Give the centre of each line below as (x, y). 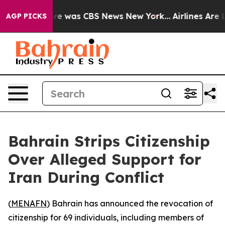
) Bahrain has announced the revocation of (130, 203)
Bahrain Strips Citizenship (109, 141)
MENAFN (29, 203)
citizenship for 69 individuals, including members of (106, 217)
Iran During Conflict (86, 177)
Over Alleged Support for (105, 159)
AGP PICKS (26, 16)
